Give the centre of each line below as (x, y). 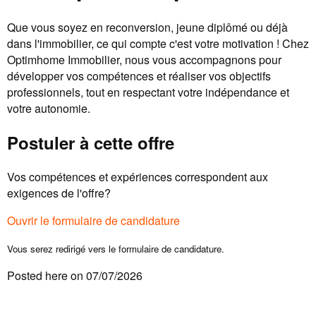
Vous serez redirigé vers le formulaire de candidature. (116, 248)
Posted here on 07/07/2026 (75, 275)
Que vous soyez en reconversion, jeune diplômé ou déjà (147, 27)
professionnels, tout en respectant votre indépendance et (148, 92)
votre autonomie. (49, 108)
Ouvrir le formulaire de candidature (93, 220)
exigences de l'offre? (59, 193)
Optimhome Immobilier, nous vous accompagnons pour (144, 59)
